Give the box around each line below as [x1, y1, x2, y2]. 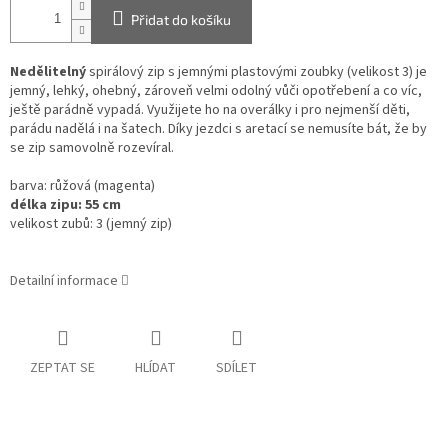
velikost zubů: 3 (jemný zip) [10, 214, 172, 235]
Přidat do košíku [131, 11, 231, 29]
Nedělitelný [10, 62, 86, 83]
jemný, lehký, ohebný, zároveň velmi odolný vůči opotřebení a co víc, [10, 81, 422, 102]
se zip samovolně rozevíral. [10, 138, 174, 159]
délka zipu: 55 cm [10, 195, 121, 216]
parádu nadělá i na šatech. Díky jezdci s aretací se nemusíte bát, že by [10, 119, 427, 140]
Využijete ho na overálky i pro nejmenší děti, [147, 100, 410, 121]
